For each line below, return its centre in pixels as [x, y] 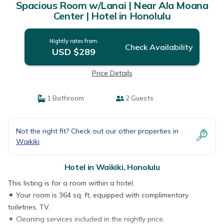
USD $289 [74, 52]
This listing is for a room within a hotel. [71, 183]
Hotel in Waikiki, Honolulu [112, 167]
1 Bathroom [64, 98]
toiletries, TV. [29, 207]
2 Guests [139, 98]
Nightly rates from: [74, 41]
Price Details [112, 73]
